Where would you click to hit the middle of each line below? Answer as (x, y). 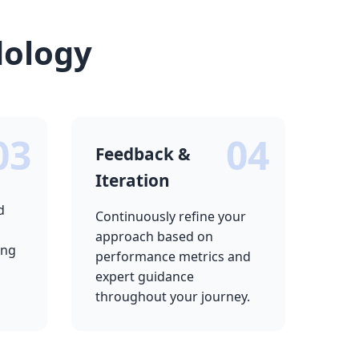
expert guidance (144, 276)
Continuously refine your (170, 216)
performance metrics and (173, 256)
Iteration (132, 180)
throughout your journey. (172, 296)
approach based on (154, 236)
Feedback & (143, 154)
